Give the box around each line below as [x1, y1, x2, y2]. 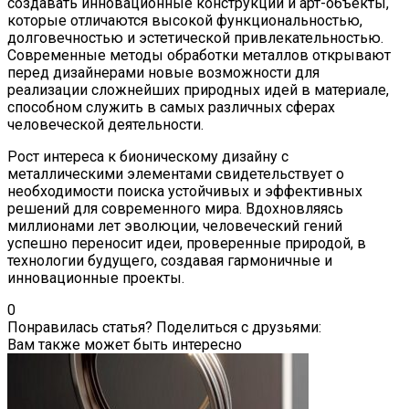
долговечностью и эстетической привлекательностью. [7, 28, 383, 47]
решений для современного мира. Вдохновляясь [7, 199, 343, 217]
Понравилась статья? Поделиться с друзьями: [7, 318, 321, 336]
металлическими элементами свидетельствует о [7, 164, 344, 183]
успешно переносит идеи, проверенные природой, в [7, 234, 366, 252]
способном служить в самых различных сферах [7, 98, 335, 116]
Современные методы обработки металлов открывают [7, 46, 391, 64]
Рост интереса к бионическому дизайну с [7, 147, 288, 165]
